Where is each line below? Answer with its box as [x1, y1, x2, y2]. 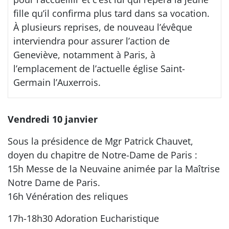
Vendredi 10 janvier [8, 112, 98, 125]
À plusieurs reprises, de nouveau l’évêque [13, 20, 192, 33]
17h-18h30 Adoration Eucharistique [8, 212, 159, 224]
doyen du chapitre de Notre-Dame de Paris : [8, 148, 197, 161]
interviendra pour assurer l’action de [13, 34, 170, 47]
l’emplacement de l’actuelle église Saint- [13, 62, 185, 75]
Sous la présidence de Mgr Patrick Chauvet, [8, 134, 193, 147]
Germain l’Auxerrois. [13, 76, 101, 88]
